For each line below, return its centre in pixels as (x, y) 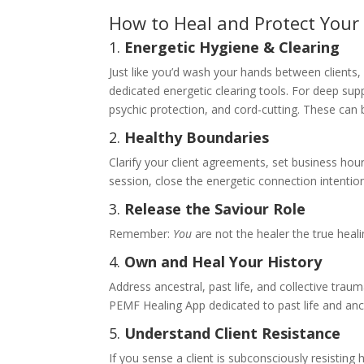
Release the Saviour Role (215, 208)
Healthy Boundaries (197, 137)
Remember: (141, 233)
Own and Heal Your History (223, 261)
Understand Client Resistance (233, 333)
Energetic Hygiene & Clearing (232, 47)
